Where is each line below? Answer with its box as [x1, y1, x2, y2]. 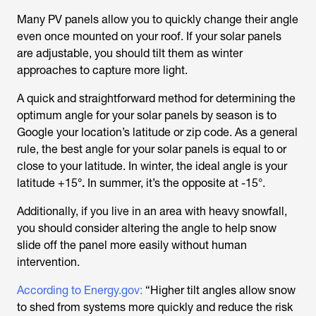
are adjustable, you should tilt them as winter [17, 47, 243, 61]
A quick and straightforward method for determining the [17, 92, 296, 106]
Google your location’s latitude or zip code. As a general [17, 126, 298, 140]
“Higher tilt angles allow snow [142, 284, 296, 298]
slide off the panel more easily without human [17, 238, 247, 253]
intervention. [17, 255, 80, 269]
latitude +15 [17, 176, 78, 190]
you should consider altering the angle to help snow [17, 221, 276, 236]
